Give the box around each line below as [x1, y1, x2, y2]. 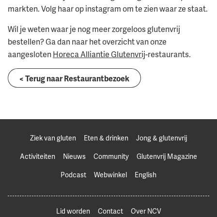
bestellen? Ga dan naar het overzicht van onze [8, 36, 167, 47]
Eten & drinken [84, 133, 128, 142]
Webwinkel [94, 170, 127, 179]
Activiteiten [20, 151, 55, 161]
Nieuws [63, 151, 86, 161]
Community [93, 151, 129, 161]
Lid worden [56, 206, 90, 216]
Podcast [61, 170, 86, 179]
